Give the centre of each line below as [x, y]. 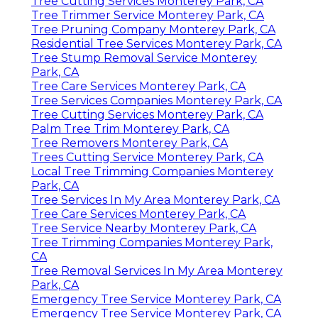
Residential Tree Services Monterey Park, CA [157, 43]
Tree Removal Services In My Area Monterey [157, 270]
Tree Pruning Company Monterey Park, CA [153, 29]
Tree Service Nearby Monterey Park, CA [144, 228]
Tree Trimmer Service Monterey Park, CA [148, 15]
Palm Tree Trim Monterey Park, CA [130, 128]
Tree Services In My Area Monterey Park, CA [155, 199]
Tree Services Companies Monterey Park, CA [157, 100]
